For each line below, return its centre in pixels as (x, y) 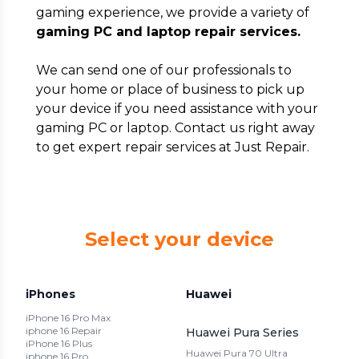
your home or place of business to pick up (170, 89)
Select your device (179, 239)
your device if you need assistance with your (177, 109)
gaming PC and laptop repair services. (168, 32)
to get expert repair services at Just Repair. (172, 147)
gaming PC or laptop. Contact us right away (175, 128)
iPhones (50, 294)
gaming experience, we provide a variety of (172, 12)
